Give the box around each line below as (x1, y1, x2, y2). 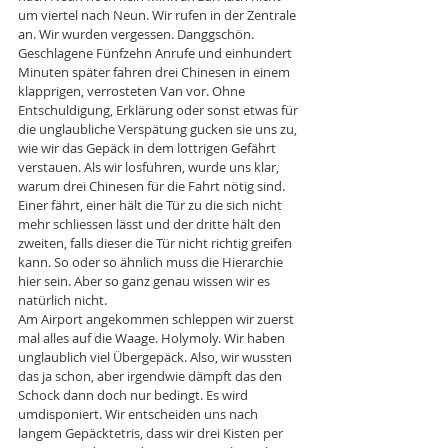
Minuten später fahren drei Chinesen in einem (18, 62, 293, 81)
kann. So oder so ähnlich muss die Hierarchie (18, 252, 286, 271)
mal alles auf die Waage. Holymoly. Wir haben (18, 328, 288, 347)
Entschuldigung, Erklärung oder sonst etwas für (18, 100, 301, 119)
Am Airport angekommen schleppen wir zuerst (18, 309, 297, 328)
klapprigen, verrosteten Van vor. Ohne (18, 81, 248, 100)
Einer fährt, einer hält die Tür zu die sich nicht (18, 195, 285, 214)
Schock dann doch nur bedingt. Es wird (18, 385, 251, 404)
